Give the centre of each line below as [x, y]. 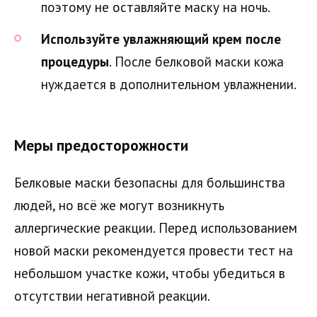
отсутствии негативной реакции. [112, 295]
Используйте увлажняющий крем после [161, 39]
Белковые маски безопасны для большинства [150, 182]
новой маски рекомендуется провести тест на [154, 250]
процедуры [75, 62]
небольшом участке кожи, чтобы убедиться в [150, 273]
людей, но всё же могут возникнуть [119, 205]
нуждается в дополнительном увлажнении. [169, 85]
